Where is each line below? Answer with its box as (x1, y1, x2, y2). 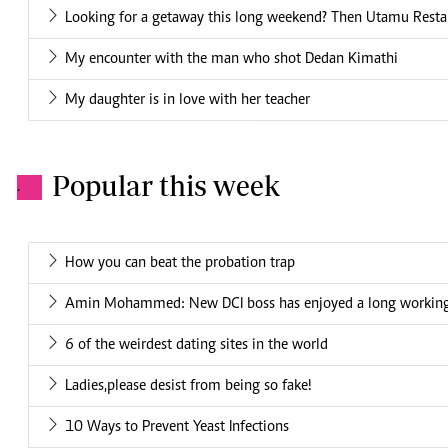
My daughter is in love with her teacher (65, 92, 310, 109)
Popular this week (52, 169, 280, 203)
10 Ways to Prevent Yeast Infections (65, 419, 289, 436)
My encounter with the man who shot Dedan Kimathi (65, 51, 398, 68)
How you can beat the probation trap (65, 255, 295, 272)
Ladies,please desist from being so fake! (65, 378, 312, 395)
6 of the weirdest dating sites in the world (65, 337, 328, 354)
